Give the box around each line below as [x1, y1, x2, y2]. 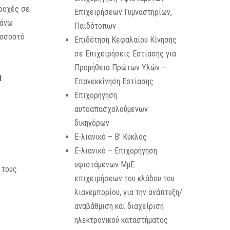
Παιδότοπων [74, 21, 116, 31]
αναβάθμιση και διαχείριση [74, 201, 164, 211]
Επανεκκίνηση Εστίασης [74, 76, 154, 86]
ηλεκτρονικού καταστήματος [74, 215, 168, 225]
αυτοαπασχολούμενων [74, 104, 148, 114]
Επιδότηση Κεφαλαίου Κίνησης [74, 35, 177, 45]
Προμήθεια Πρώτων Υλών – [74, 63, 166, 72]
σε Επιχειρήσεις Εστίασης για [74, 49, 176, 59]
